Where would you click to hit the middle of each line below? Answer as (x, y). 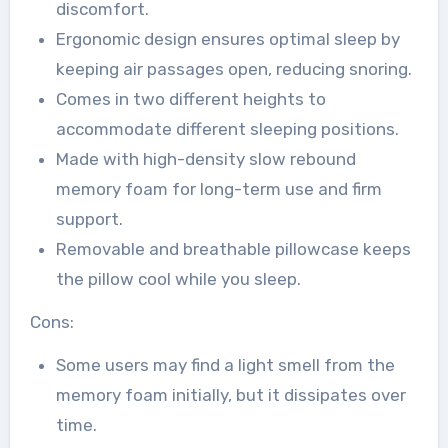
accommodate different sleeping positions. (227, 129)
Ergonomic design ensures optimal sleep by (227, 39)
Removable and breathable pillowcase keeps (233, 249)
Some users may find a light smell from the (225, 365)
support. (89, 219)
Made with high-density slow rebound (205, 159)
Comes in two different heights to (190, 99)
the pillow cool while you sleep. (178, 279)
